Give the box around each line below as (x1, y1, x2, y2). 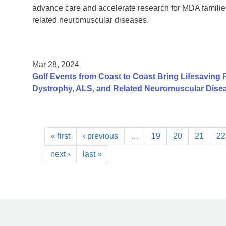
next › (50, 150, 70, 159)
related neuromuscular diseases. (32, 16, 149, 25)
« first (51, 132, 70, 141)
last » (83, 150, 102, 159)
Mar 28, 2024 (32, 60, 79, 69)
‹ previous (83, 132, 118, 141)
